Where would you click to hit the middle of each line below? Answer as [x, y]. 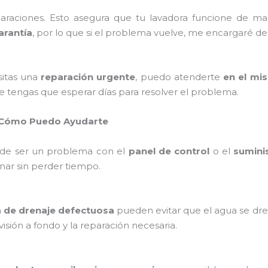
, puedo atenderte [179, 77]
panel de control [169, 151]
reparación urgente [88, 77]
